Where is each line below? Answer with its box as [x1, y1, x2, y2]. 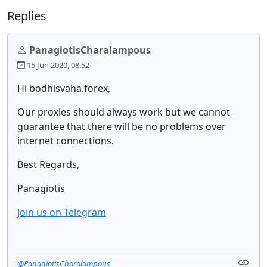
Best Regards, [17, 157, 79, 171]
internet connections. [17, 133, 114, 147]
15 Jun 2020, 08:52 [25, 59, 89, 70]
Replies [7, 7, 46, 24]
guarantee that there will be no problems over [17, 119, 226, 133]
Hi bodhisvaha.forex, [17, 81, 110, 95]
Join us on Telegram [17, 205, 106, 219]
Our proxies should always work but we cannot [17, 105, 230, 119]
